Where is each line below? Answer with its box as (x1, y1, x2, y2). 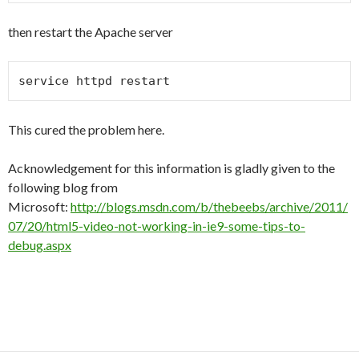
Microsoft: (8, 198, 71, 214)
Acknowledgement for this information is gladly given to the (8, 159, 335, 175)
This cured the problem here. (8, 121, 164, 137)
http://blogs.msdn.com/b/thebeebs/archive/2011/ (71, 198, 348, 214)
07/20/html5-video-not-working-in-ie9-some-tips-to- (8, 217, 305, 233)
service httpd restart (18, 73, 170, 88)
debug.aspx (8, 236, 71, 252)
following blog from (8, 179, 118, 195)
